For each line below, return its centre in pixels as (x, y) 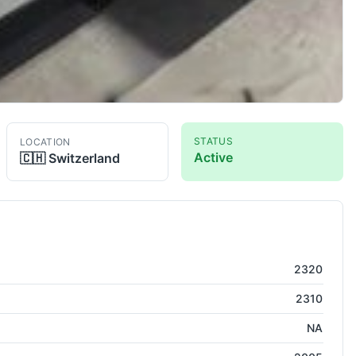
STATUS (213, 141)
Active (213, 158)
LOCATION (45, 142)
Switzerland (84, 159)
